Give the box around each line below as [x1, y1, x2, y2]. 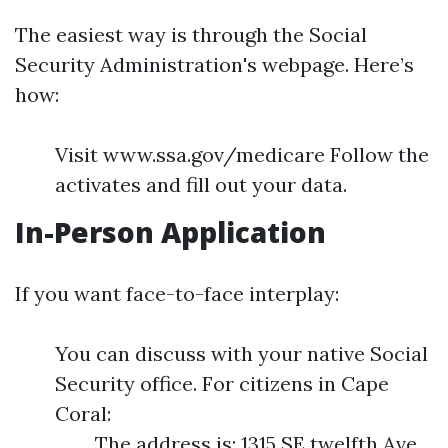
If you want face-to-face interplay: [15, 281, 339, 306]
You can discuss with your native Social [55, 341, 428, 366]
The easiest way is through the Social [15, 22, 367, 47]
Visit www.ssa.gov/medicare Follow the [55, 142, 429, 167]
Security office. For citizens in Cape [55, 371, 389, 396]
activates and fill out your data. [55, 172, 347, 197]
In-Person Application [15, 213, 326, 251]
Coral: [55, 401, 111, 426]
